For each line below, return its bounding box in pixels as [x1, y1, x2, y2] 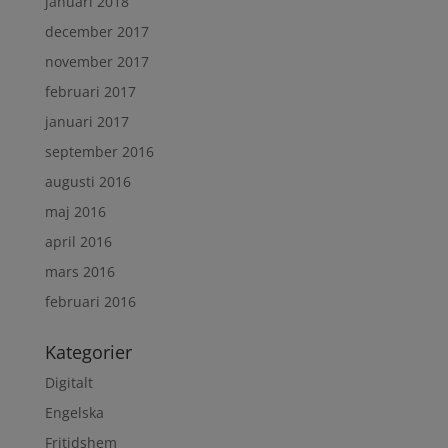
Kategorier [44, 340, 132, 364]
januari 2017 [44, 112, 129, 131]
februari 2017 [44, 82, 136, 101]
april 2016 [44, 232, 112, 251]
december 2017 [44, 22, 149, 41]
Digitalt [44, 373, 93, 392]
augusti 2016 [44, 172, 131, 191]
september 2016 [44, 142, 154, 161]
